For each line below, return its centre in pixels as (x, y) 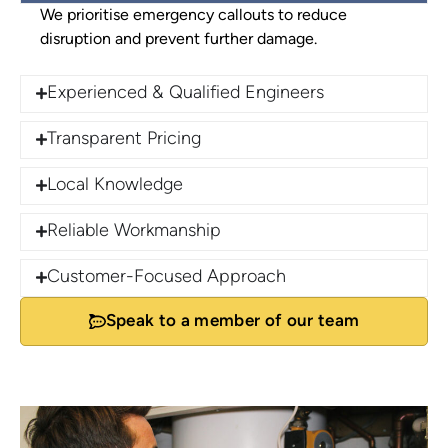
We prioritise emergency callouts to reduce (193, 16)
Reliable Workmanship (134, 231)
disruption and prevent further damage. (178, 40)
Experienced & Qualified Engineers (186, 93)
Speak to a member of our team (232, 321)
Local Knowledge (115, 185)
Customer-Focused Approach (167, 277)
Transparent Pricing (124, 139)
